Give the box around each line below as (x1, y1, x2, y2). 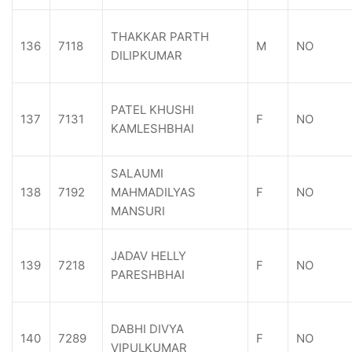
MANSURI (111, 203, 165, 218)
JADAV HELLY (111, 248, 186, 263)
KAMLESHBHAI (111, 121, 194, 136)
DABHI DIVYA (111, 321, 184, 336)
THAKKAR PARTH (111, 29, 209, 44)
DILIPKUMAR (111, 48, 182, 63)
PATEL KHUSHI (111, 102, 194, 117)
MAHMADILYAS (111, 185, 196, 200)
